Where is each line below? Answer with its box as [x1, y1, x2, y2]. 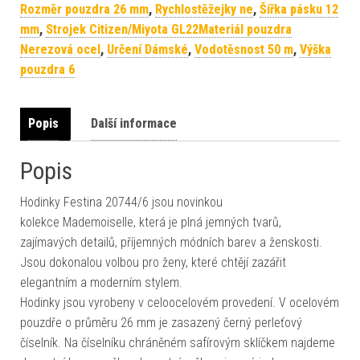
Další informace [91, 116, 177, 132]
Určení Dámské [107, 42, 188, 58]
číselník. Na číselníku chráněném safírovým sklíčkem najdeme [20, 335, 335, 351]
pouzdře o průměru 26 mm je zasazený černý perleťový [20, 315, 302, 331]
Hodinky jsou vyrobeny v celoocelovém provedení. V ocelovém [20, 295, 339, 311]
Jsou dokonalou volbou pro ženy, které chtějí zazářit [20, 255, 286, 271]
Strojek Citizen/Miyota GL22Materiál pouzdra [46, 22, 292, 38]
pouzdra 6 [20, 62, 75, 78]
